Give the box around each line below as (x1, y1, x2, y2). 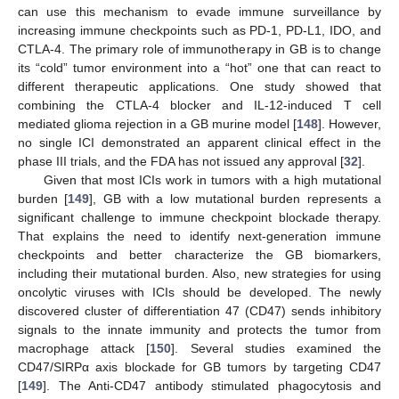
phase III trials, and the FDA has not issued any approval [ (18, 153, 344, 168)
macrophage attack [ (18, 340, 151, 355)
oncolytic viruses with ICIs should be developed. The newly (18, 284, 381, 299)
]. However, (318, 116, 381, 131)
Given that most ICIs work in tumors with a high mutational (43, 172, 381, 187)
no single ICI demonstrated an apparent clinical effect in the (18, 134, 381, 150)
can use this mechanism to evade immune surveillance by (18, 4, 381, 19)
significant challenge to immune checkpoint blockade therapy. (18, 209, 381, 224)
